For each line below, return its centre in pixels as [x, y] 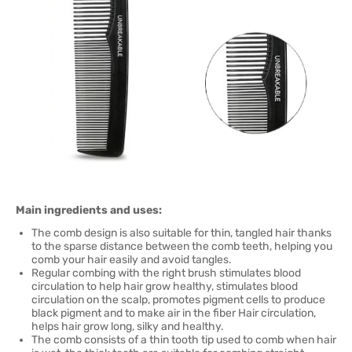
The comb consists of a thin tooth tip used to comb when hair [184, 340]
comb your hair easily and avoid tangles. [132, 260]
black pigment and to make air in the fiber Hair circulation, [174, 313]
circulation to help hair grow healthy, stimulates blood [165, 286]
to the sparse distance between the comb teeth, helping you [182, 246]
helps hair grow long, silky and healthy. [128, 326]
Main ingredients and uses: [89, 210]
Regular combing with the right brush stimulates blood [166, 273]
